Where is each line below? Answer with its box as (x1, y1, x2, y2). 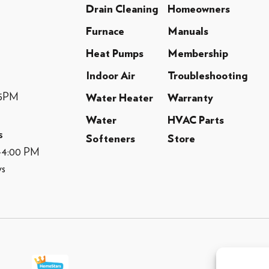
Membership (167, 48, 228, 59)
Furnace (85, 26, 124, 37)
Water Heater (85, 92, 153, 104)
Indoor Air (85, 70, 135, 82)
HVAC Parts (167, 115, 224, 126)
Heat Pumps (85, 48, 144, 59)
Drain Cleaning (85, 4, 158, 15)
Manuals (167, 26, 208, 37)
